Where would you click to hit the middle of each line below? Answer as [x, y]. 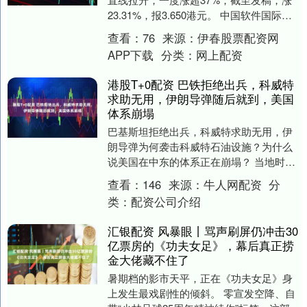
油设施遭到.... [138, 192]
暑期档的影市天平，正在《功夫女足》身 [200, 278]
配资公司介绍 [165, 202]
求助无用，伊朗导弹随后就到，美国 [200, 99]
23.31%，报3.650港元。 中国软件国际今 [199, 15]
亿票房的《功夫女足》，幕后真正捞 [200, 246]
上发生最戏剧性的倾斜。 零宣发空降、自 [201, 293]
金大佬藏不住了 [148, 260]
